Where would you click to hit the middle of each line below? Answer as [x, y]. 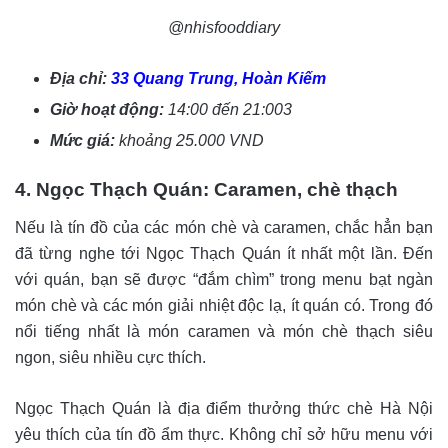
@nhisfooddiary [224, 28]
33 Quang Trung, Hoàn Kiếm [218, 79]
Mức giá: [84, 141]
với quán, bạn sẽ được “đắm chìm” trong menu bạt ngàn [224, 280]
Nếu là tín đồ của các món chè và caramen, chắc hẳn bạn [224, 228]
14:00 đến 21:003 [230, 110]
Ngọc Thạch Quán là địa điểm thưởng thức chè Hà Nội [224, 409]
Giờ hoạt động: [109, 110]
